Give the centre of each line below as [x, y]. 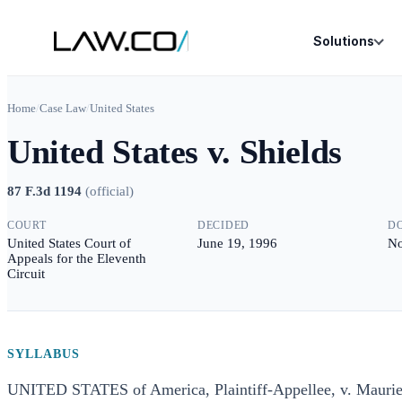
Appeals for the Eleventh [77, 258]
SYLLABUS [44, 354]
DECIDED [224, 225]
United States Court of [69, 243]
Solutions [343, 41]
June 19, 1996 [237, 243]
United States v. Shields [175, 152]
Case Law [63, 108]
